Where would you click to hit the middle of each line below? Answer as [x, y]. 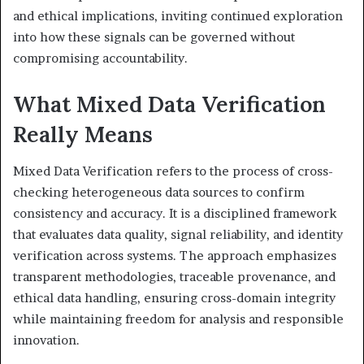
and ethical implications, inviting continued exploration [178, 16]
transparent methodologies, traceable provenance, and [174, 276]
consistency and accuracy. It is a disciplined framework [175, 213]
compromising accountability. [100, 58]
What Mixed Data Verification [169, 104]
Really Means [83, 134]
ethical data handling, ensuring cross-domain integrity [174, 297]
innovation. [46, 340]
